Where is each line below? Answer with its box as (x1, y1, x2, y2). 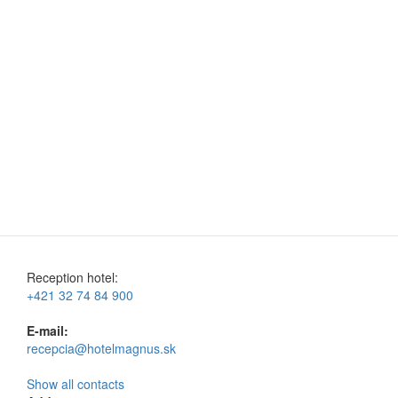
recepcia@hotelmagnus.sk (27, 339, 176, 357)
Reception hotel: (27, 268, 118, 286)
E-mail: (27, 322, 68, 339)
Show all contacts (27, 375, 124, 393)
